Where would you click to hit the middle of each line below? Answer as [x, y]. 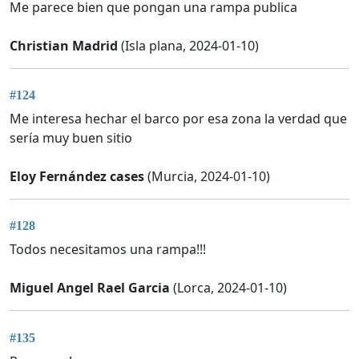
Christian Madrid [64, 45]
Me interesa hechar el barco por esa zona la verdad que [178, 118]
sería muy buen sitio [71, 137]
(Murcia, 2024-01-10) [207, 176]
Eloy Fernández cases [77, 176]
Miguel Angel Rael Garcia [90, 288]
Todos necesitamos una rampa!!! [108, 250]
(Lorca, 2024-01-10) [228, 288]
